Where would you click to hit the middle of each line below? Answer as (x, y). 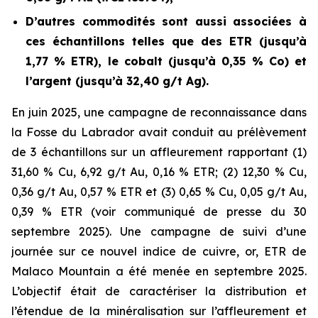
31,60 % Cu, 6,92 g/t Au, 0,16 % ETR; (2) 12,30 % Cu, (159, 172)
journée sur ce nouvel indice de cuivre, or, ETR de (159, 252)
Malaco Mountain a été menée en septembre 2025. (159, 272)
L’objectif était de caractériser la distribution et (159, 291)
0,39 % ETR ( (53, 212)
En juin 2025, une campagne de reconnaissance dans (159, 113)
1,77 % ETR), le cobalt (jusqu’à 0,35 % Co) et (166, 61)
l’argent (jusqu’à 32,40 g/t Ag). (117, 81)
